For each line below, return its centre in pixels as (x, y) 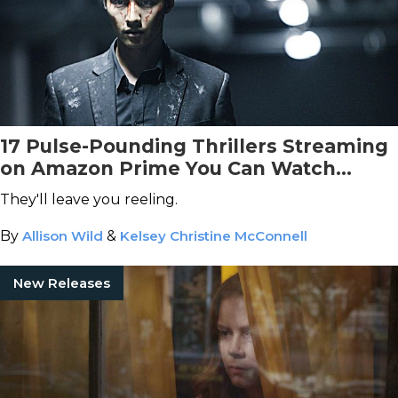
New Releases (62, 283)
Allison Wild (63, 236)
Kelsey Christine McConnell (214, 236)
